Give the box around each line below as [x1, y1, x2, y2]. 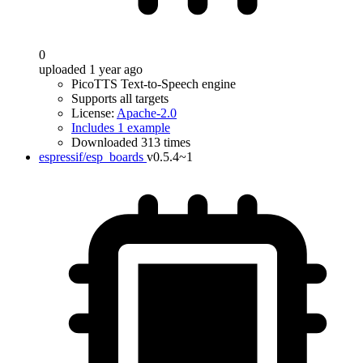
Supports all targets [71, 92, 169, 105]
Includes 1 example [71, 121, 170, 135]
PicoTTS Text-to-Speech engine [71, 77, 236, 91]
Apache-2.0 [117, 106, 177, 120]
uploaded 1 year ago [39, 62, 143, 76]
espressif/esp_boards [39, 150, 143, 164]
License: [71, 106, 117, 120]
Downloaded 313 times [71, 135, 190, 149]
